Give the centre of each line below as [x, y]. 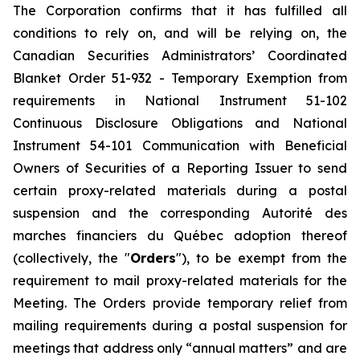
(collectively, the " [72, 258]
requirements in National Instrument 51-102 [180, 100]
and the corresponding [177, 213]
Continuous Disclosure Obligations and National [180, 123]
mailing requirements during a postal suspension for [180, 325]
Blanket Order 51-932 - [92, 78]
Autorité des [305, 213]
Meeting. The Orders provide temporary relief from [180, 303]
